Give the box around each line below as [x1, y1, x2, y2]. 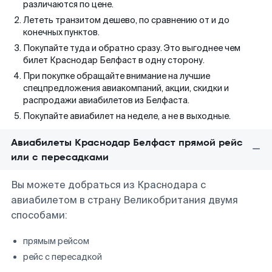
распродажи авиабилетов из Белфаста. [23, 95, 189, 106]
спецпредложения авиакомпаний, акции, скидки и [23, 83, 229, 93]
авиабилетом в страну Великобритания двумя [11, 194, 238, 206]
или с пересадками [11, 150, 109, 164]
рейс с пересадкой [23, 251, 102, 262]
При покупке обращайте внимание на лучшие [23, 70, 210, 81]
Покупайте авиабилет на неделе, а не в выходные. [23, 110, 231, 121]
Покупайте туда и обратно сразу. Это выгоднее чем [23, 42, 240, 53]
